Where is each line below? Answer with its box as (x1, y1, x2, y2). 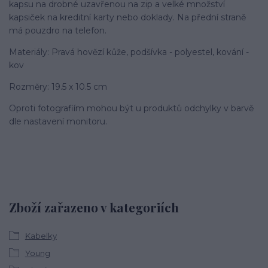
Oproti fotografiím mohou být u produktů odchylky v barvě (9, 103, 254, 114)
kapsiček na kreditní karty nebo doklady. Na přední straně (9, 12, 246, 23)
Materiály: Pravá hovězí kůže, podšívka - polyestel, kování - (9, 47, 249, 58)
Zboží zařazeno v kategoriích (9, 198, 179, 215)
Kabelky (25, 231, 57, 241)
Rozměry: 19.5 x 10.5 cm (9, 81, 107, 93)
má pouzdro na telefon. (9, 25, 109, 36)
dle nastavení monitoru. (9, 116, 107, 127)
